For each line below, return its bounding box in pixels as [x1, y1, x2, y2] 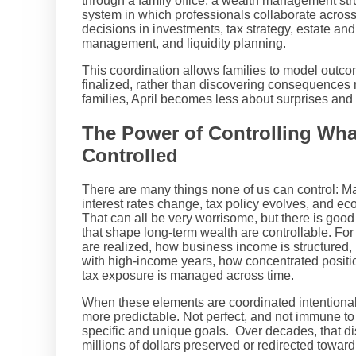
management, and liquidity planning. [82, 36, 289, 50]
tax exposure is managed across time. [82, 268, 294, 282]
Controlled [82, 144, 178, 166]
